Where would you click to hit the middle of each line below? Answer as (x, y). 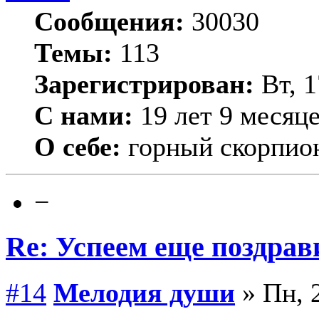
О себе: (78, 146)
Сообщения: (109, 21)
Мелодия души (144, 293)
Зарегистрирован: (144, 84)
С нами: (84, 115)
